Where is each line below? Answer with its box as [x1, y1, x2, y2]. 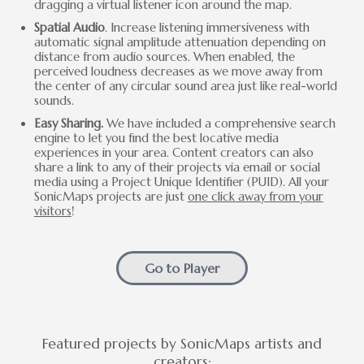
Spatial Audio [33, 19, 105, 35]
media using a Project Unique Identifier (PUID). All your [33, 174, 329, 189]
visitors [33, 203, 71, 219]
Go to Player [145, 259, 219, 276]
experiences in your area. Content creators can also [33, 145, 314, 160]
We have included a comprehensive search [102, 115, 336, 131]
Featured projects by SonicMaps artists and [42, 335, 322, 353]
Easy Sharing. [33, 115, 103, 131]
